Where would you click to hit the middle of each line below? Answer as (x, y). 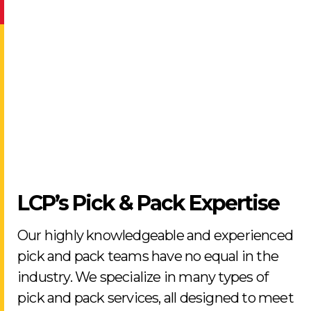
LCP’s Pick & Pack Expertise (148, 203)
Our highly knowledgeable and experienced (155, 235)
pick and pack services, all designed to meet (155, 298)
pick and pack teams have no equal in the (148, 256)
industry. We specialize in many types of (143, 277)
